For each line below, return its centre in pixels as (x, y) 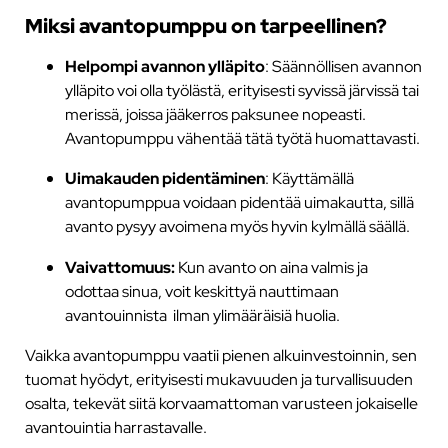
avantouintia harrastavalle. (115, 426)
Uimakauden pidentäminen (164, 178)
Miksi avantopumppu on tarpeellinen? (205, 25)
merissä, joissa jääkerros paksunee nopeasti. (215, 114)
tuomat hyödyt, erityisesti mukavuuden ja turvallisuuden (218, 378)
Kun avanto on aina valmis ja (271, 266)
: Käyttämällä (309, 178)
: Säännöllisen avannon (343, 66)
